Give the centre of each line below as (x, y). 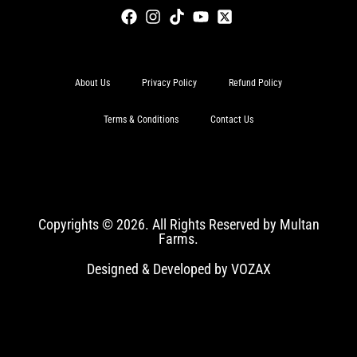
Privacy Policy (169, 82)
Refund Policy (255, 82)
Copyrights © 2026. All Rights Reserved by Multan (178, 224)
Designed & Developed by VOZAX (178, 269)
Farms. (178, 238)
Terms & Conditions (141, 119)
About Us (92, 82)
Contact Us (232, 119)
